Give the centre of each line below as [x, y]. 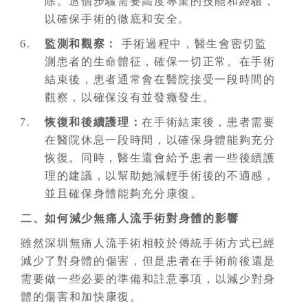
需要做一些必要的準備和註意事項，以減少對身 [148, 279]
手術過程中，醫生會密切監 [192, 44]
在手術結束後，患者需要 [209, 122]
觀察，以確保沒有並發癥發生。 [130, 97]
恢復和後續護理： [93, 122]
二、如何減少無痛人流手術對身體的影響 [130, 218]
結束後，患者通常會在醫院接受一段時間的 [160, 79]
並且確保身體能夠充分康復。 [124, 194]
